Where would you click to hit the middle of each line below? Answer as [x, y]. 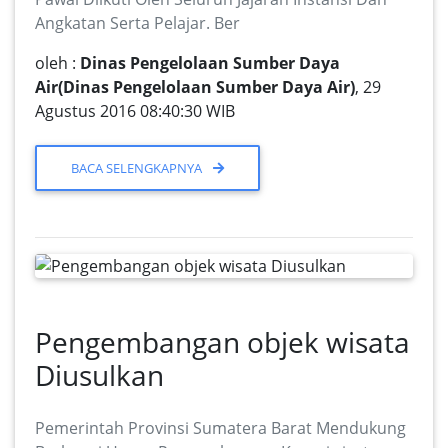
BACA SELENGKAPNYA [138, 167]
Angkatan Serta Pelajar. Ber [137, 23]
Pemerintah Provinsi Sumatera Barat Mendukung [220, 427]
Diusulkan [99, 374]
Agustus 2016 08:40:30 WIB [135, 111]
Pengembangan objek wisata [222, 341]
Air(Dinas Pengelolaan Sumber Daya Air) [195, 87]
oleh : [57, 63]
